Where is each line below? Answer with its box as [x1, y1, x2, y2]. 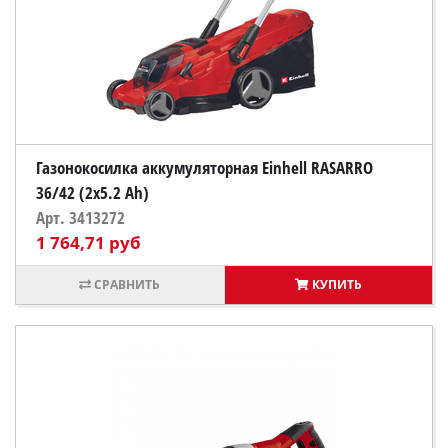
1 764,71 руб [36, 231, 141, 254]
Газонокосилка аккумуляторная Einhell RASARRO [36, 156, 373, 179]
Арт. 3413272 [36, 206, 125, 229]
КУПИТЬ [311, 276, 362, 293]
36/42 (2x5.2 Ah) [36, 181, 149, 204]
